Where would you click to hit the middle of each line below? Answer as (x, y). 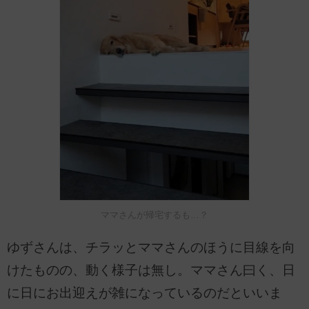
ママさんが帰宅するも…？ (154, 215)
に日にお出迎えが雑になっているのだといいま (144, 292)
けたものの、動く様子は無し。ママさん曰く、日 (151, 270)
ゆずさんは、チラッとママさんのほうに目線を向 (151, 247)
